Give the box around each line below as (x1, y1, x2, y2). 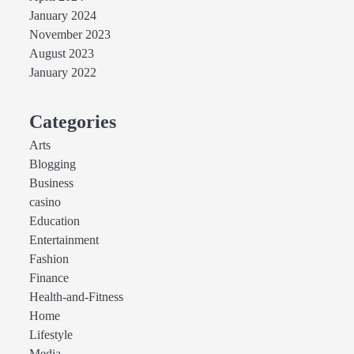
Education (28, 214, 80, 228)
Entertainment (28, 233, 99, 247)
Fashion (28, 252, 69, 266)
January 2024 (28, 9, 96, 23)
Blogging (28, 157, 76, 171)
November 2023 (28, 28, 111, 42)
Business (28, 176, 73, 190)
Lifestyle (28, 328, 73, 342)
